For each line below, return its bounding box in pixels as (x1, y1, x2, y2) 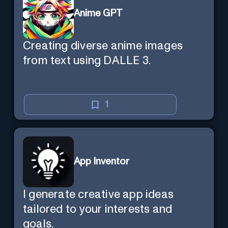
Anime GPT (74, 8, 123, 18)
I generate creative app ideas (23, 188, 174, 201)
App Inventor (74, 157, 129, 167)
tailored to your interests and (23, 203, 173, 215)
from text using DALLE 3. (23, 55, 151, 67)
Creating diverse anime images (23, 40, 183, 52)
